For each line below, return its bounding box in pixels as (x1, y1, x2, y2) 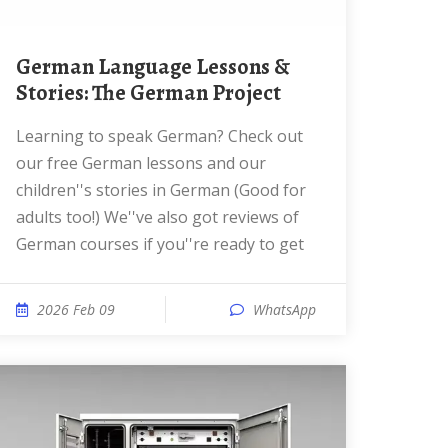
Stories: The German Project (16, 78, 281, 108)
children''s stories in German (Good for (16, 179, 306, 201)
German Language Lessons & (16, 52, 31, 82)
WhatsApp (253, 300, 316, 319)
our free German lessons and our (16, 152, 266, 174)
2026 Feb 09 (37, 300, 115, 319)
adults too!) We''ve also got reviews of (16, 206, 299, 228)
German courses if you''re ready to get (16, 233, 304, 255)
